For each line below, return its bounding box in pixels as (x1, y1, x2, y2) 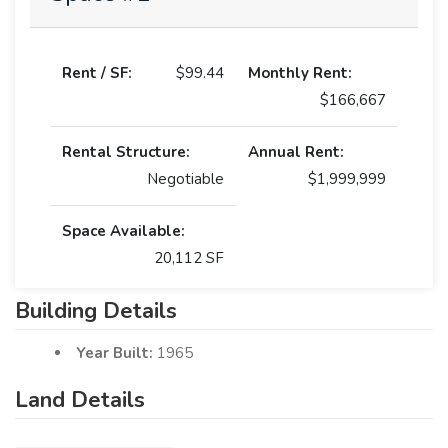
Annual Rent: (248, 141, 344, 162)
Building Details (15, 295, 177, 326)
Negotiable (147, 168, 224, 189)
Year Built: (76, 342, 157, 363)
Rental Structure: (62, 141, 190, 162)
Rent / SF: (62, 62, 132, 83)
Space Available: (62, 220, 185, 241)
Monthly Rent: (248, 62, 352, 83)
